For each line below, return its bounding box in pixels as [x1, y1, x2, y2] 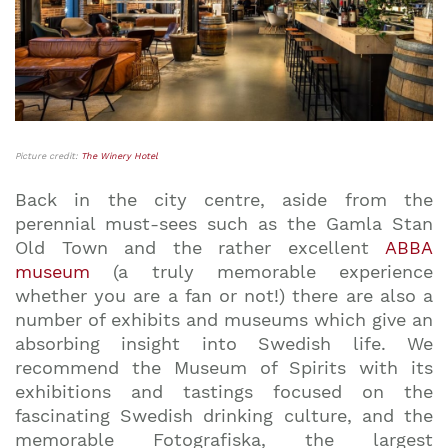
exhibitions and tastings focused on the [15, 380, 433, 402]
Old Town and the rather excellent [15, 236, 385, 258]
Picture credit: [15, 150, 81, 161]
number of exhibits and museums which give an [15, 308, 433, 330]
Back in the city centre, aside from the [15, 188, 433, 210]
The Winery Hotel [81, 150, 158, 161]
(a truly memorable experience [90, 260, 433, 282]
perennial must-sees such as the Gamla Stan [15, 212, 433, 234]
